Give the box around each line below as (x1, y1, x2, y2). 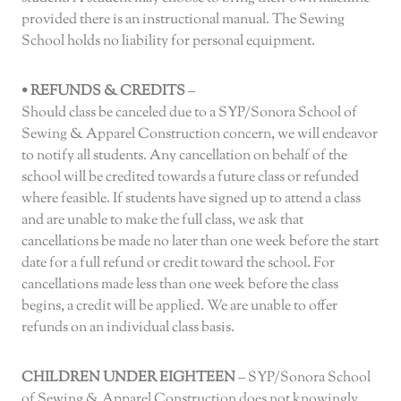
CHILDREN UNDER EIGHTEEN (21, 368, 235, 389)
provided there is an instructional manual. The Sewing (21, 10, 345, 31)
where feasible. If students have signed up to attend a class (21, 189, 361, 210)
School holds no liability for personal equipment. (21, 31, 315, 53)
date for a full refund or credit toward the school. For (21, 253, 335, 275)
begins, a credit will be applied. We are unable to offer (21, 296, 337, 318)
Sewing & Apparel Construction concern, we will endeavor (21, 124, 378, 146)
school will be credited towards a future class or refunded (21, 167, 359, 189)
